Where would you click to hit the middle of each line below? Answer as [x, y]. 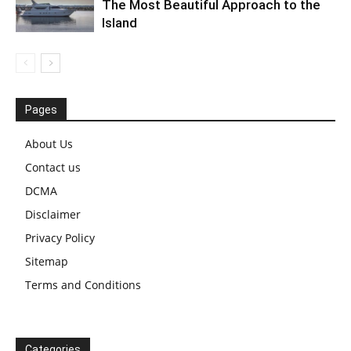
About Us [49, 143]
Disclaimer [53, 214]
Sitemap [47, 261]
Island [119, 22]
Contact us [53, 167]
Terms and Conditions [83, 284]
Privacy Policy [60, 237]
